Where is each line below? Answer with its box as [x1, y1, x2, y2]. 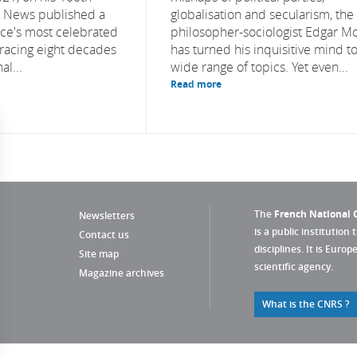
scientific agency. [254, 260, 333, 273]
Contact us [79, 228, 129, 241]
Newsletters [79, 209, 135, 222]
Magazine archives [79, 266, 164, 280]
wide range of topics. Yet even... [171, 58, 348, 76]
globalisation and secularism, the [171, 6, 354, 23]
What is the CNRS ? [262, 297, 349, 311]
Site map [79, 247, 119, 261]
